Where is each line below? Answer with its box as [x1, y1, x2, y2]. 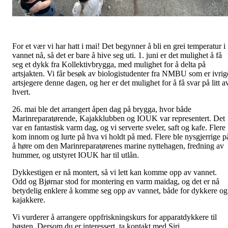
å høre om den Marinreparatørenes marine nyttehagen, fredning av [12, 141, 224, 151]
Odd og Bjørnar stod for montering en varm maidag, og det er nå [12, 177, 219, 186]
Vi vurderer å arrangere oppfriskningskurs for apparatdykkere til [12, 213, 217, 222]
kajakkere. [12, 195, 47, 205]
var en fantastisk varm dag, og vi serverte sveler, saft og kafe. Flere [12, 123, 225, 132]
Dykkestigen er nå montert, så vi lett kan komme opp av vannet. [12, 168, 217, 177]
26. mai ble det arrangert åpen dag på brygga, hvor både [12, 105, 191, 114]
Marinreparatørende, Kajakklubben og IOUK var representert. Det [12, 114, 225, 123]
